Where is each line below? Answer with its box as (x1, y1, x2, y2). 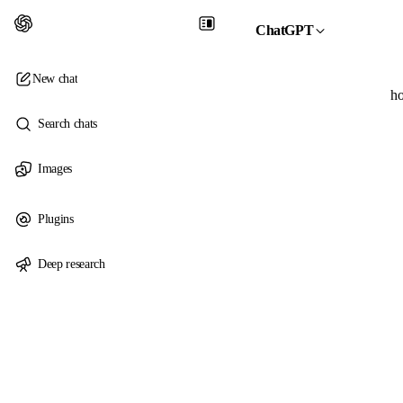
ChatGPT (255, 22, 314, 38)
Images (38, 162, 72, 175)
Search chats (38, 117, 97, 130)
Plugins (38, 212, 74, 226)
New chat (32, 72, 78, 85)
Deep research (38, 257, 105, 271)
